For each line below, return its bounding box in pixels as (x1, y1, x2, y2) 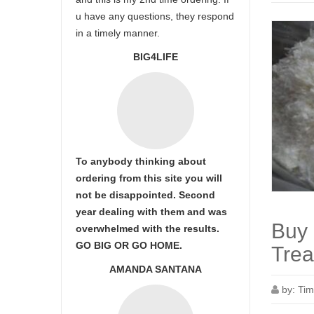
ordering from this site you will (76, 172, 222, 184)
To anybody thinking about (76, 156, 206, 167)
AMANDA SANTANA (109, 264, 202, 275)
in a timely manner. (76, 27, 160, 39)
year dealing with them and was (76, 206, 227, 217)
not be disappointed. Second (76, 189, 215, 200)
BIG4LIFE (133, 51, 178, 62)
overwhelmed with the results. (76, 223, 219, 234)
